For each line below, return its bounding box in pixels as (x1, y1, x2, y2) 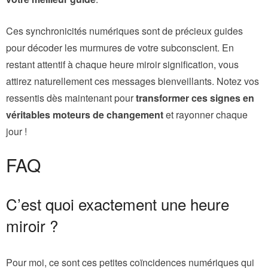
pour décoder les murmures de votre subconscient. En (6, 40, 234, 54)
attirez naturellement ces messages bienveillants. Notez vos (6, 74, 259, 88)
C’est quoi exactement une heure (6, 192, 229, 215)
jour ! (6, 124, 27, 138)
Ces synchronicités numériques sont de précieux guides (6, 23, 243, 38)
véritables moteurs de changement (6, 107, 163, 121)
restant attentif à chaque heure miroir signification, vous (6, 57, 239, 71)
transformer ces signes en (136, 90, 254, 105)
